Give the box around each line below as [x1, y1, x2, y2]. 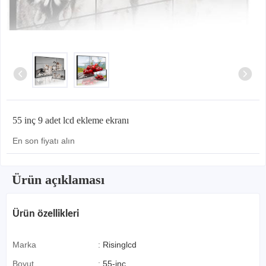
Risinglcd [102, 240, 137, 250]
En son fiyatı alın [12, 136, 75, 146]
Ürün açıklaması [12, 172, 104, 188]
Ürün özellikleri [12, 208, 79, 220]
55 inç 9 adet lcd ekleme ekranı [12, 115, 129, 126]
